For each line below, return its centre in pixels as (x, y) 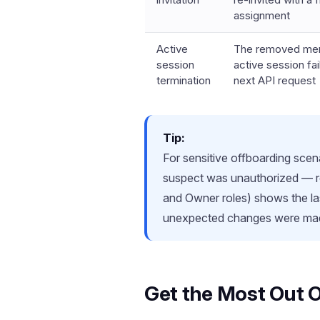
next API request (275, 80)
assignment (262, 15)
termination (184, 80)
